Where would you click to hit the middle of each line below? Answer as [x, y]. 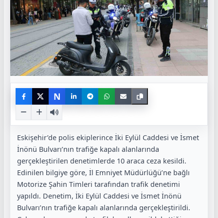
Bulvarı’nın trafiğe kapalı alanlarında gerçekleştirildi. [104, 208]
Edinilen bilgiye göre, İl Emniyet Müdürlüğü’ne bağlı [103, 173]
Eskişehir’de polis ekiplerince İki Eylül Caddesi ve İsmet [108, 137]
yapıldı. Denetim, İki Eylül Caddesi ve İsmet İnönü [99, 196]
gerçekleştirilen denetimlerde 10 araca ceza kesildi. [102, 161]
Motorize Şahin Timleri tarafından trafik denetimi [99, 184]
